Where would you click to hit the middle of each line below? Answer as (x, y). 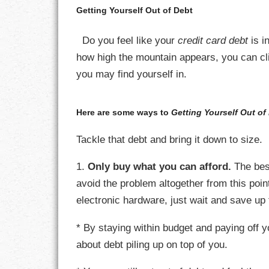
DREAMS (226, 194)
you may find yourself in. (132, 74)
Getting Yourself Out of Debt (135, 10)
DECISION (228, 138)
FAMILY (222, 250)
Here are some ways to (124, 112)
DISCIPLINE (231, 166)
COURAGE (229, 110)
